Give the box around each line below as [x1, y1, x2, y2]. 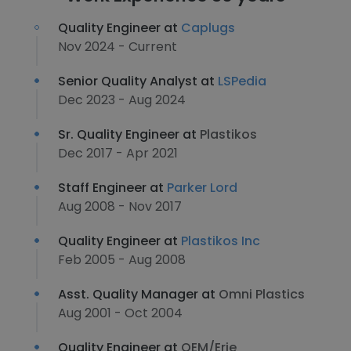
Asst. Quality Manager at [58, 285, 219, 303]
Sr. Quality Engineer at [58, 125, 200, 143]
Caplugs [181, 19, 235, 37]
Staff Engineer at [58, 179, 167, 197]
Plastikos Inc [181, 232, 260, 250]
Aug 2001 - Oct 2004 [58, 304, 183, 322]
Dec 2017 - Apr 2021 [58, 144, 178, 162]
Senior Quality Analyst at [58, 72, 218, 90]
